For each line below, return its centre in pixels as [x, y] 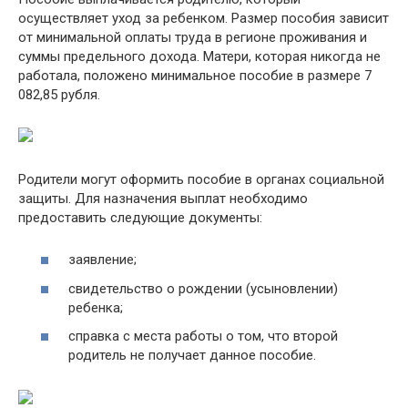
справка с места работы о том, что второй [203, 336]
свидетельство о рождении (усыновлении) [203, 288]
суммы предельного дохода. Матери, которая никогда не [199, 56]
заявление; [102, 260]
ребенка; [96, 307]
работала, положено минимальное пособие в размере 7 [195, 75]
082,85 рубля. [59, 94]
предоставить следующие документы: [140, 217]
